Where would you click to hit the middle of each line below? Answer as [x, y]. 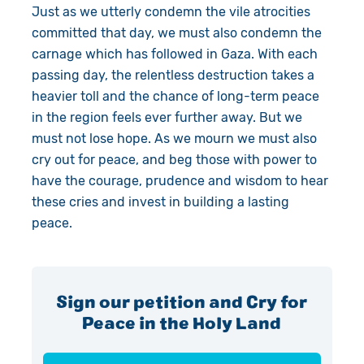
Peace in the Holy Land [182, 322]
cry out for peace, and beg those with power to [174, 159]
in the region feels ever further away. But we [167, 117]
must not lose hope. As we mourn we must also [174, 138]
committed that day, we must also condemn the [176, 32]
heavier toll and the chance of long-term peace [175, 96]
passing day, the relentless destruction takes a [173, 75]
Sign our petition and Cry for [182, 301]
